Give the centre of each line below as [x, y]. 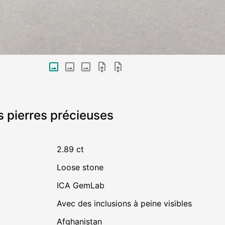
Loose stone [82, 167]
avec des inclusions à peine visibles [127, 204]
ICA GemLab [81, 186]
